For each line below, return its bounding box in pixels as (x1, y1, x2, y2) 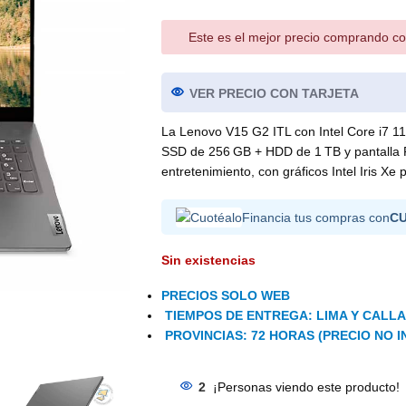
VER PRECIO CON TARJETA (188, 86, 359, 101)
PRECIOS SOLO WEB (160, 288, 290, 304)
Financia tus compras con (241, 209, 390, 225)
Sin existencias (160, 253, 256, 268)
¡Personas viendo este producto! (212, 380, 400, 395)
